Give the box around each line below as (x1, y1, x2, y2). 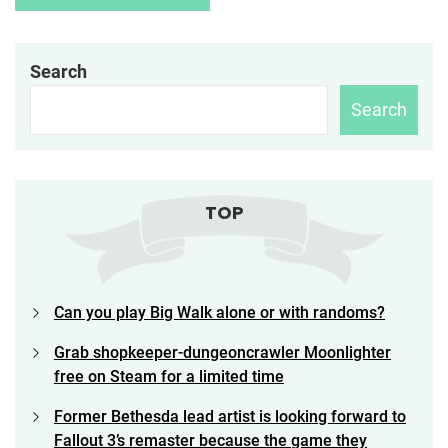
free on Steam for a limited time (54, 366, 284, 386)
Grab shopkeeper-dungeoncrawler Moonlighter (54, 342, 391, 362)
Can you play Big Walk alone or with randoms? (54, 302, 385, 322)
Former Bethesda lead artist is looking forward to (54, 406, 406, 426)
